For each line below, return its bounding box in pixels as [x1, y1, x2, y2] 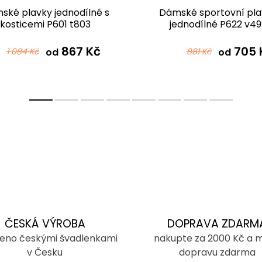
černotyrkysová [9, 29, 82, 43]
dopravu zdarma [178, 246, 256, 260]
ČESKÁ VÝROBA [4, 216, 85, 232]
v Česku [27, 246, 63, 260]
